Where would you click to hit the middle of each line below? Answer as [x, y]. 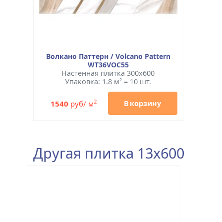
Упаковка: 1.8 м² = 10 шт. [108, 82]
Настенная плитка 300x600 [108, 73]
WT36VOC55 [108, 65]
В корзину [143, 103]
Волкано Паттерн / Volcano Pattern [108, 56]
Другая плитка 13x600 [109, 153]
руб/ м [81, 103]
